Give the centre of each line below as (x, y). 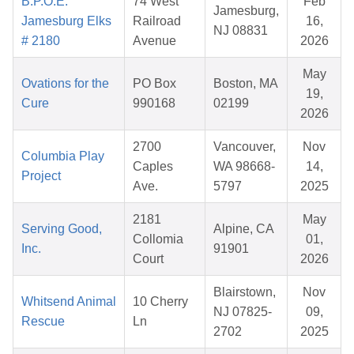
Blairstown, (245, 292)
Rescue (43, 322)
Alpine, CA (244, 229)
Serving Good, (62, 229)
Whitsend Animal (69, 302)
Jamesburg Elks (66, 21)
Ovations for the (65, 84)
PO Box (154, 84)
